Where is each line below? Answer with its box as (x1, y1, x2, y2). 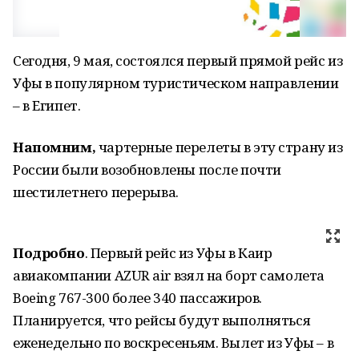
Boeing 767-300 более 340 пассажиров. (13, 288, 262, 307)
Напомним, (13, 138, 96, 156)
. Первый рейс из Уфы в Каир (84, 244, 272, 262)
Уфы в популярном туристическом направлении (13, 74, 339, 92)
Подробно (13, 244, 85, 262)
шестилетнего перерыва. (13, 183, 179, 201)
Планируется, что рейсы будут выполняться (13, 311, 311, 329)
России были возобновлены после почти (13, 160, 281, 179)
